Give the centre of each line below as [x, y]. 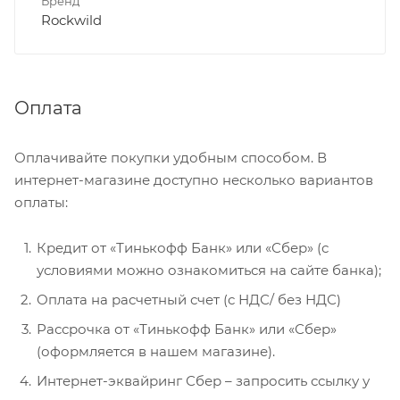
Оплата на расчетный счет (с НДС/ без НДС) [189, 300]
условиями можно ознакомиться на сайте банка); [209, 271]
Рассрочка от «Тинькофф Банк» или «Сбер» [187, 329]
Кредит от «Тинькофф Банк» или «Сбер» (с [183, 248]
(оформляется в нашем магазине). [156, 352]
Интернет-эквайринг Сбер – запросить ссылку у [203, 381]
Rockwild [71, 21]
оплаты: [41, 203]
